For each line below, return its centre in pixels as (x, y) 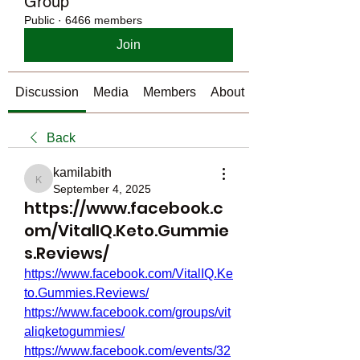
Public (39, 20)
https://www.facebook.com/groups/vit (127, 312)
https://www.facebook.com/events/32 (127, 351)
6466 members (104, 20)
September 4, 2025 (102, 189)
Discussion (47, 92)
